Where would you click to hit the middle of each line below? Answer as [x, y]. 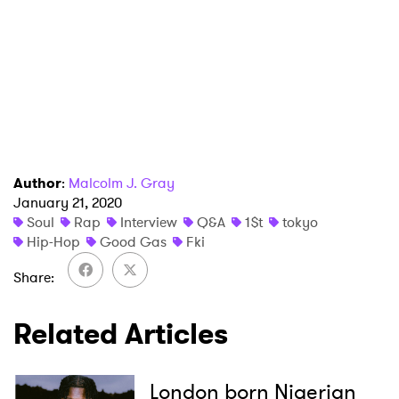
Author [37, 183]
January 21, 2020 [68, 203]
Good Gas [133, 242]
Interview [149, 223]
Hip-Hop [53, 242]
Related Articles [121, 334]
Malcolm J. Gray [122, 183]
